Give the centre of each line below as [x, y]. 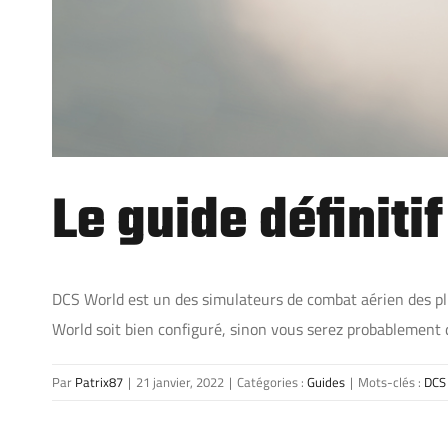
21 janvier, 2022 [180, 381]
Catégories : [272, 381]
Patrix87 [99, 381]
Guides [326, 381]
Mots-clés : [391, 381]
